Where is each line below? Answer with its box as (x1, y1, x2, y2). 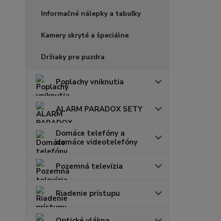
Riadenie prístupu (56, 188, 120, 198)
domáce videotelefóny (56, 137, 138, 147)
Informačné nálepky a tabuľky (41, 8, 141, 18)
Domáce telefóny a (56, 128, 125, 138)
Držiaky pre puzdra (41, 52, 105, 62)
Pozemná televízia (56, 161, 123, 171)
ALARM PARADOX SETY (56, 104, 143, 114)
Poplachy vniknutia (56, 76, 124, 87)
